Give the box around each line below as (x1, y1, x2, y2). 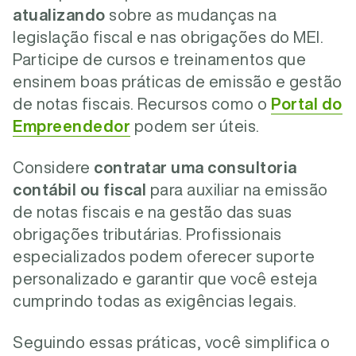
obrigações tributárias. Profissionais (13, 226, 282, 242)
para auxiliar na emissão (146, 181, 328, 198)
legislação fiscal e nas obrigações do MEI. (13, 29, 323, 45)
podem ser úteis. (130, 118, 260, 134)
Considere (13, 159, 94, 176)
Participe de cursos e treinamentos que (13, 51, 306, 68)
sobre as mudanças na (105, 6, 277, 23)
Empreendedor (13, 118, 130, 134)
